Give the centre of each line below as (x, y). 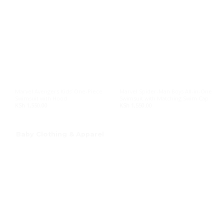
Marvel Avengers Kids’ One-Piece (58, 91)
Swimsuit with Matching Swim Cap (164, 98)
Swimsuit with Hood (41, 98)
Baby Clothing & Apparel (57, 134)
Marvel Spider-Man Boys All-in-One (166, 91)
